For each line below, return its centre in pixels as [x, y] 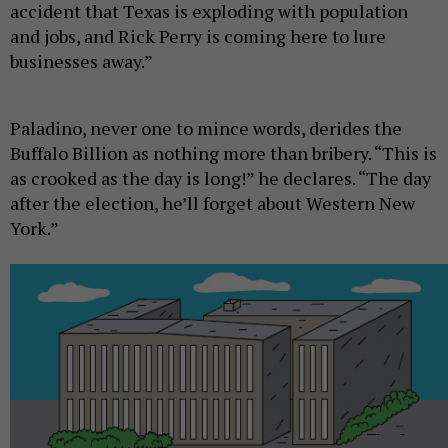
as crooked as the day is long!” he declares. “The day [220, 177]
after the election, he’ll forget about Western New [212, 202]
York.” [34, 227]
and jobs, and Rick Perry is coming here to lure [198, 35]
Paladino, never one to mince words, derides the [206, 127]
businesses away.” [81, 60]
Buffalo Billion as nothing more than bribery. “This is [223, 152]
